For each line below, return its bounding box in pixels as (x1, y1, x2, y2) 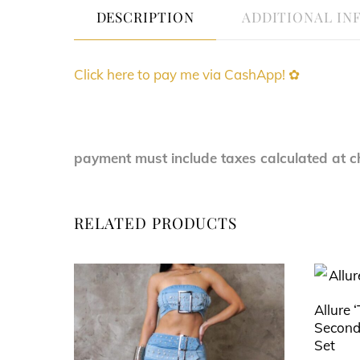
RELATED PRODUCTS (74, 212, 238, 234)
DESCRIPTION (96, 6, 194, 26)
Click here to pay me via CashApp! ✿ (74, 65, 300, 83)
